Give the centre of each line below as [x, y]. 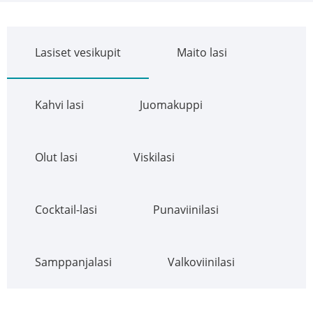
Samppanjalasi [73, 262]
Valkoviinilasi [201, 262]
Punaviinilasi [186, 209]
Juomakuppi [171, 104]
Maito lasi [202, 52]
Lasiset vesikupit [78, 52]
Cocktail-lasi [66, 209]
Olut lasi [56, 157]
